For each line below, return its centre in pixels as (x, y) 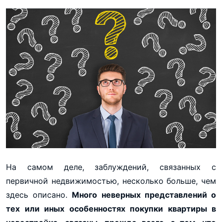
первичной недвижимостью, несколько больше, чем (111, 181)
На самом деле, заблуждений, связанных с (111, 167)
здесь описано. (39, 194)
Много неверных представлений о (144, 194)
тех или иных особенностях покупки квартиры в (111, 208)
